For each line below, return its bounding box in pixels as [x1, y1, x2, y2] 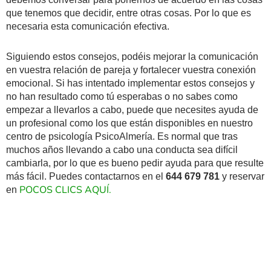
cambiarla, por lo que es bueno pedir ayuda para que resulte [6, 157, 264, 168]
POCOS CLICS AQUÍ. [17, 183, 111, 197]
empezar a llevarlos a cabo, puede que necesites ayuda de [6, 104, 258, 115]
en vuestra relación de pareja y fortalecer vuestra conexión [6, 64, 256, 75]
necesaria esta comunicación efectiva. [6, 21, 169, 31]
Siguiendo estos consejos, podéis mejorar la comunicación [6, 51, 258, 62]
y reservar [220, 171, 264, 181]
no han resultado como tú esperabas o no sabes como [6, 91, 238, 102]
